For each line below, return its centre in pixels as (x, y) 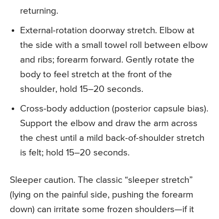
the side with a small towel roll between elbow (114, 45)
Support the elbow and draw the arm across (109, 124)
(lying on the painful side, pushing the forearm (101, 195)
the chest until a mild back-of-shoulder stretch (112, 138)
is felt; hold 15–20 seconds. (75, 153)
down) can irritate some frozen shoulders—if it (102, 210)
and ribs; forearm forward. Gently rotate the (107, 60)
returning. (39, 11)
